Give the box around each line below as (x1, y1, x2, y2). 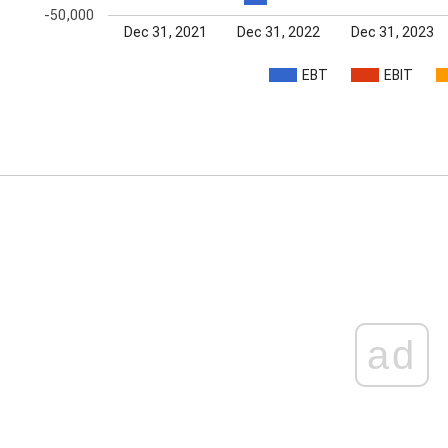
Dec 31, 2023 (351, 23, 434, 40)
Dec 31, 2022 (237, 23, 321, 40)
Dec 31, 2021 (123, 23, 207, 40)
